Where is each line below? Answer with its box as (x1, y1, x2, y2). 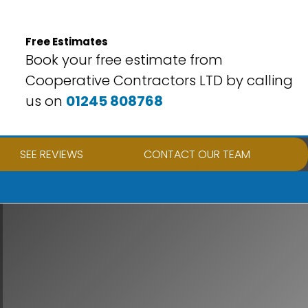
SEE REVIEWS (19, 146, 83, 162)
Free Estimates (25, 34, 108, 49)
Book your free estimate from (25, 49, 223, 69)
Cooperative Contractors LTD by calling (25, 70, 293, 90)
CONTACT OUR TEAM (144, 146, 251, 162)
